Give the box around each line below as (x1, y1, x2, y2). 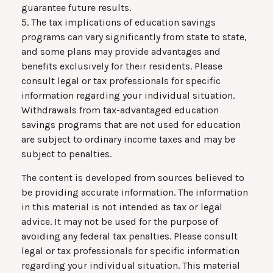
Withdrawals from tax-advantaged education (21, 104, 219, 116)
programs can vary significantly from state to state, (21, 31, 247, 43)
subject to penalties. (21, 148, 112, 160)
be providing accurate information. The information (21, 186, 248, 199)
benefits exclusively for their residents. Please (21, 60, 222, 73)
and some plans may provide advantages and (21, 46, 221, 58)
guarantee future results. (21, 2, 131, 14)
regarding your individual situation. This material (21, 260, 240, 272)
